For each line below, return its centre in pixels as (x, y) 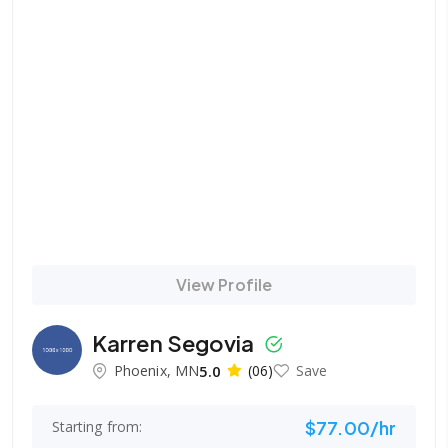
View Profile (224, 284)
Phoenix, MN (156, 370)
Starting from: (97, 426)
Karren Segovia (175, 342)
